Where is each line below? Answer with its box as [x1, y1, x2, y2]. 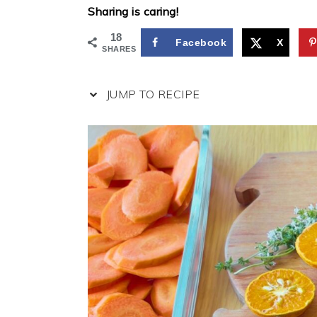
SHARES [102, 45, 136, 53]
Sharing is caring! [88, 4, 178, 18]
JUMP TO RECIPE [103, 87, 200, 102]
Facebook [175, 37, 226, 48]
